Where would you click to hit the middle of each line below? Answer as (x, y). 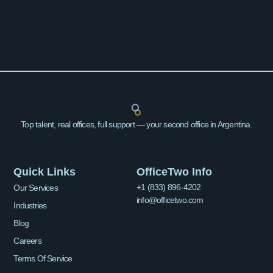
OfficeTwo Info (174, 172)
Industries (30, 206)
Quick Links (45, 172)
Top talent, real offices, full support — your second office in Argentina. (136, 125)
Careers (27, 241)
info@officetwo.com (170, 200)
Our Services (36, 188)
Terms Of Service (43, 259)
